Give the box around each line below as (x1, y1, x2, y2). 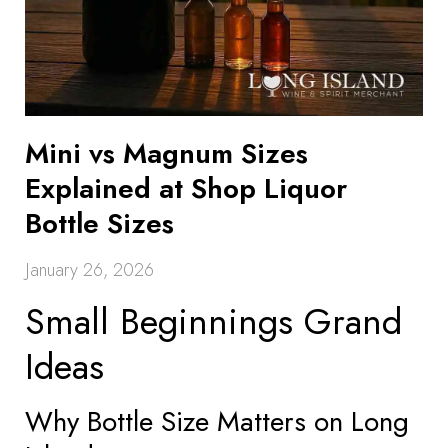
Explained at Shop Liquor (25, 168, 347, 209)
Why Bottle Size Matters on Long (25, 401, 409, 442)
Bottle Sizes (25, 203, 174, 244)
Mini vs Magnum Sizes (25, 133, 308, 174)
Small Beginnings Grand (25, 295, 402, 348)
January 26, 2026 (25, 257, 154, 283)
